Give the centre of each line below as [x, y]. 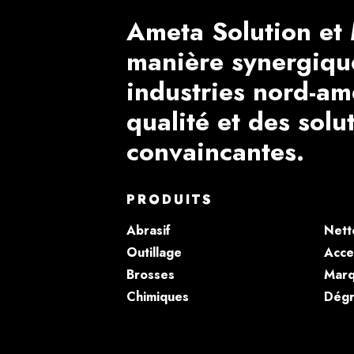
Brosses [151, 274]
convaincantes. [215, 151]
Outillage [154, 252]
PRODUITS [170, 199]
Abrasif [149, 230]
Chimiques [158, 296]
